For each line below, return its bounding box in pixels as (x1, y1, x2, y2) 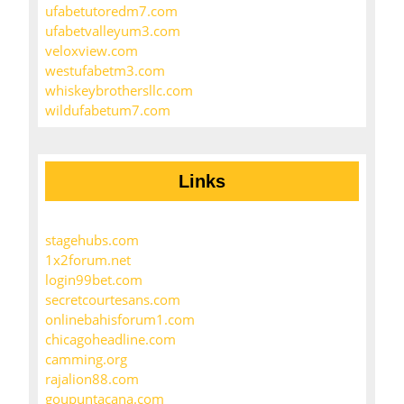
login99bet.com (45, 271, 142, 289)
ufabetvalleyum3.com (45, 22, 180, 41)
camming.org (45, 350, 127, 369)
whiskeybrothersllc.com (45, 81, 193, 100)
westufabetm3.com (45, 61, 165, 80)
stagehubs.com (45, 231, 139, 250)
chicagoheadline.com (45, 330, 176, 349)
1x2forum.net (45, 251, 131, 270)
